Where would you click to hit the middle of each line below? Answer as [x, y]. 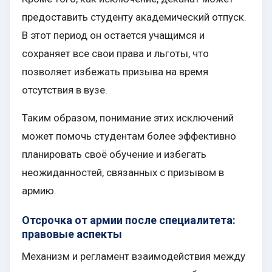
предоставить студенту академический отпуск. [134, 17]
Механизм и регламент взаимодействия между [134, 257]
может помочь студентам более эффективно [129, 136]
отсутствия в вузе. [65, 90]
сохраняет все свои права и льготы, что [115, 54]
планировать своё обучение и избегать [114, 155]
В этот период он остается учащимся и [113, 36]
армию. [39, 191]
